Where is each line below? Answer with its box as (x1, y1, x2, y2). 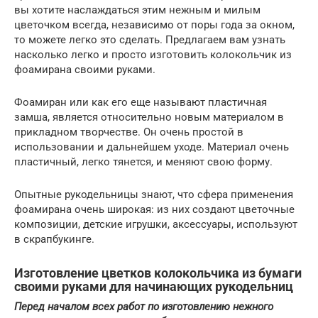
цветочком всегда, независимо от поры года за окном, (14, 18, 295, 32)
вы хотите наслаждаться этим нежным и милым (14, 4, 261, 17)
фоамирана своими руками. (14, 63, 155, 77)
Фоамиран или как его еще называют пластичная (14, 96, 267, 109)
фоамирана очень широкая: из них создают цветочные (14, 203, 295, 216)
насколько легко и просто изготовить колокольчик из (14, 48, 292, 62)
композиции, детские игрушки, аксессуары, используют (14, 218, 297, 231)
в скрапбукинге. (14, 233, 94, 246)
